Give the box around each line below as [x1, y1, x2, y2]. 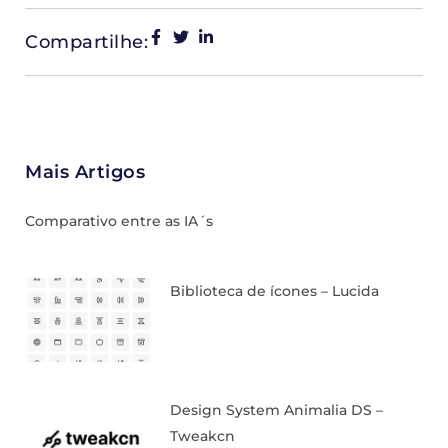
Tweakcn [170, 427, 236, 446]
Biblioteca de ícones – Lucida [170, 282, 380, 300]
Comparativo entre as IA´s [25, 212, 213, 230]
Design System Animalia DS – [170, 401, 384, 420]
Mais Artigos [25, 161, 145, 183]
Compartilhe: [25, 31, 148, 53]
